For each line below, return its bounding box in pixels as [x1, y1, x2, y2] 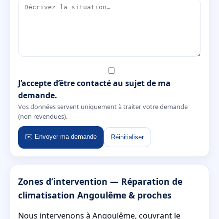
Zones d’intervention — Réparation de [18, 175, 182, 187]
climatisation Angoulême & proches [18, 189, 172, 201]
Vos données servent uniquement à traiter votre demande [18, 102, 188, 111]
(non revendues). [18, 111, 67, 121]
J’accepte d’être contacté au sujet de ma [18, 77, 171, 88]
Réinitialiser [111, 133, 144, 141]
